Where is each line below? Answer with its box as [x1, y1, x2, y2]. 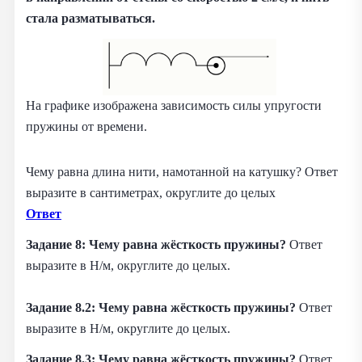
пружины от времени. [26, 119, 147, 135]
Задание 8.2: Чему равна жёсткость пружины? [26, 300, 299, 316]
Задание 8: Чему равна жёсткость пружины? [26, 237, 289, 253]
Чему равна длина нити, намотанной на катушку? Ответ [26, 164, 338, 180]
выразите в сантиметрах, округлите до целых [26, 185, 276, 201]
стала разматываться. [26, 11, 155, 27]
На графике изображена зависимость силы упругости [26, 98, 322, 114]
